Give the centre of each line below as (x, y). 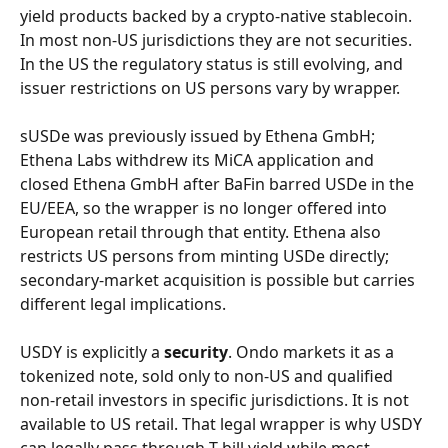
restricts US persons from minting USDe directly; (206, 256)
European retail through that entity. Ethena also (202, 232)
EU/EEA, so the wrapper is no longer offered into (205, 208)
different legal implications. (123, 304)
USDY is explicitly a (92, 352)
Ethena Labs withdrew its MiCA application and (199, 160)
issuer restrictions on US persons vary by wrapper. (210, 88)
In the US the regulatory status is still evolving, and (213, 64)
